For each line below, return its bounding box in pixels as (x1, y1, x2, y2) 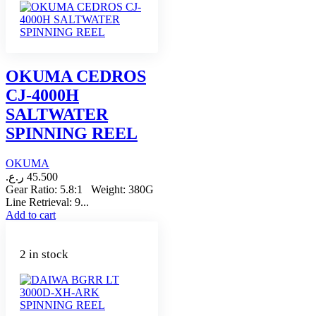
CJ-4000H (6, 86, 79, 105)
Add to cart (6, 208, 56, 221)
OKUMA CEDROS (6, 67, 146, 86)
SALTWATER (6, 105, 108, 124)
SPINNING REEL (6, 124, 138, 143)
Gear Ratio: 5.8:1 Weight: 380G (6, 183, 154, 195)
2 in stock (20, 247, 68, 261)
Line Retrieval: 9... (6, 195, 89, 208)
